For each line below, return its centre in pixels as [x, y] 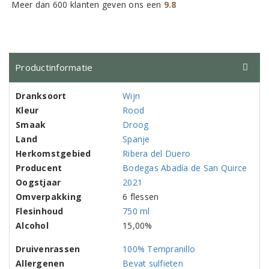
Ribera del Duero [157, 153]
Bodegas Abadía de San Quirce [185, 168]
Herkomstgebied [53, 153]
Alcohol [32, 225]
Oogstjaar [38, 182]
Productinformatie [54, 67]
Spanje [136, 139]
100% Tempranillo [159, 249]
